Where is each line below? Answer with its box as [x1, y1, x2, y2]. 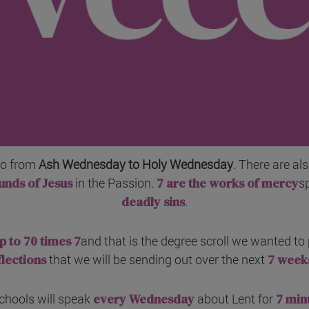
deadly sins [121, 193, 185, 211]
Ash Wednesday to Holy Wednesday [39, 156, 233, 173]
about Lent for [194, 290, 276, 308]
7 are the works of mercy [157, 175, 299, 192]
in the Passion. [72, 175, 157, 192]
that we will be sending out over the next [46, 251, 265, 268]
